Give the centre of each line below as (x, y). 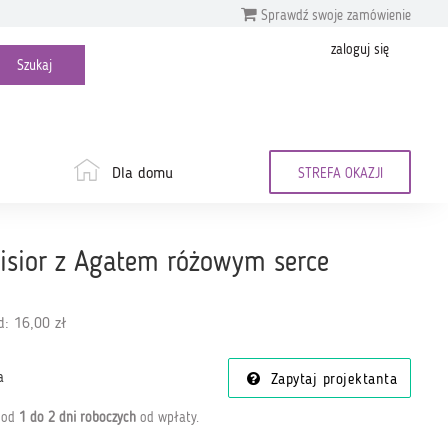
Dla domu (142, 174)
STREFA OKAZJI (340, 174)
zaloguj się (360, 50)
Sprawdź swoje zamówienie (334, 15)
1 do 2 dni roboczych (77, 417)
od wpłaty (165, 417)
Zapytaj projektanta (331, 380)
